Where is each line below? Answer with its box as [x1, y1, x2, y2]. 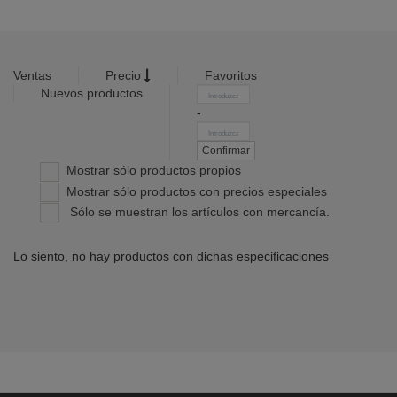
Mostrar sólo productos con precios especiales [59, 183, 327, 198]
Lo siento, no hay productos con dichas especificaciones [13, 249, 329, 264]
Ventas [13, 68, 51, 82]
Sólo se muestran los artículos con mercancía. [59, 204, 330, 219]
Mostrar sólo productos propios [59, 163, 241, 178]
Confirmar [202, 144, 250, 158]
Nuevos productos [41, 86, 143, 100]
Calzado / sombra [75, 16, 175, 30]
